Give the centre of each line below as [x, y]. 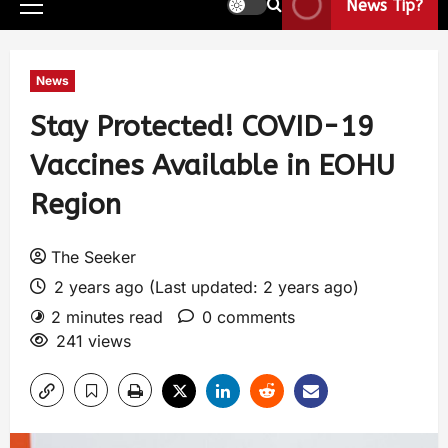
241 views [93, 341]
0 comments [248, 317]
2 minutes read [107, 317]
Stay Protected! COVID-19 [202, 126]
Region [75, 204]
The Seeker [93, 257]
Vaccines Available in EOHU [212, 165]
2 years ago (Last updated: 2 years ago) [204, 287]
